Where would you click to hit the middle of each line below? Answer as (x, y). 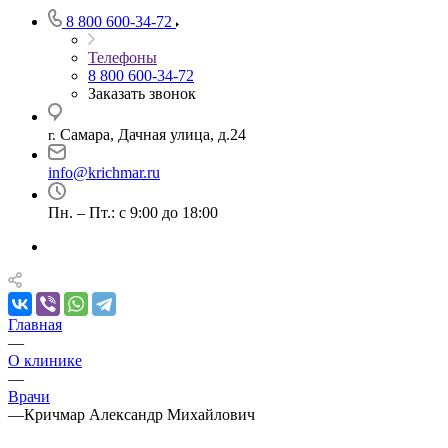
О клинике (45, 360)
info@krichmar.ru (104, 172)
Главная (35, 324)
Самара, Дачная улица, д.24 (153, 134)
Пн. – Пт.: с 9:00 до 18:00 (133, 212)
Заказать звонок (142, 93)
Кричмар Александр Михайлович (139, 414)
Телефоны (122, 57)
